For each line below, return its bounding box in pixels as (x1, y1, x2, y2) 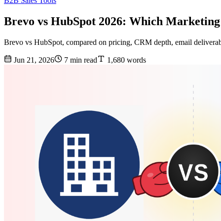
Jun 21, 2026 (12, 56, 54, 65)
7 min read (62, 56, 97, 65)
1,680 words (105, 56, 146, 65)
